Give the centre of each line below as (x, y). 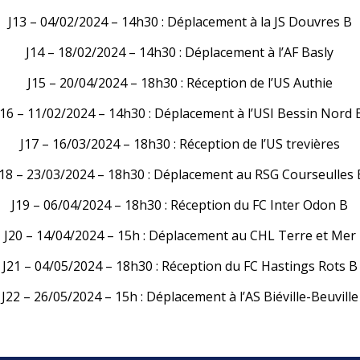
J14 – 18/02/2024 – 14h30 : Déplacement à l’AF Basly (180, 52)
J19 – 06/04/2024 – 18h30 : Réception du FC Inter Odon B (180, 205)
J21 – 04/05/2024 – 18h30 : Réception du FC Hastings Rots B (180, 266)
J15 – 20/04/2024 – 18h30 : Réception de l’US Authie (180, 82)
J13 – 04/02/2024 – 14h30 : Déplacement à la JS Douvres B (180, 21)
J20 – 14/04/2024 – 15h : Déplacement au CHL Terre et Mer (180, 235)
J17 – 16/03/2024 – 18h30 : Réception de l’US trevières (180, 143)
